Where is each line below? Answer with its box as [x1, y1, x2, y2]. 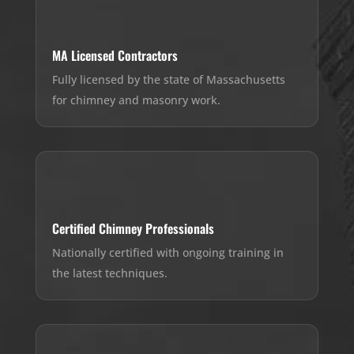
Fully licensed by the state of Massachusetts [51, 72, 285, 88]
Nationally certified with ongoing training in [51, 245, 284, 261]
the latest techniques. [51, 265, 168, 281]
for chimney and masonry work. [51, 92, 220, 108]
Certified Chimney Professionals [51, 219, 214, 239]
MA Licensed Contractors [51, 46, 178, 66]
